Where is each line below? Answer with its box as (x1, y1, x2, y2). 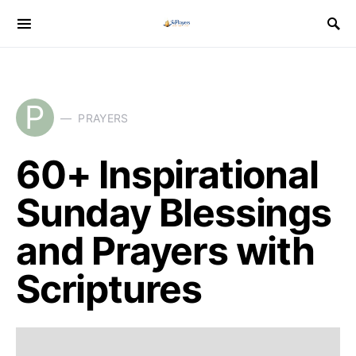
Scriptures (16, 265, 203, 312)
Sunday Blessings (16, 189, 331, 236)
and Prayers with (16, 227, 315, 274)
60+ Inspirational (16, 151, 319, 198)
